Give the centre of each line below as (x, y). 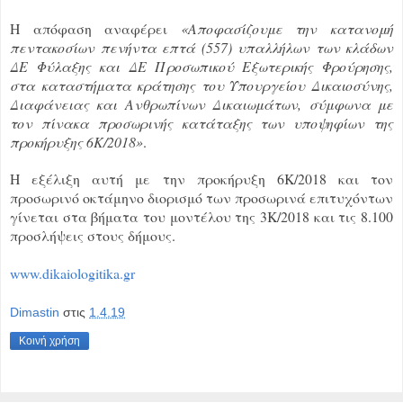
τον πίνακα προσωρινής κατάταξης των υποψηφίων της (201, 122)
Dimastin (35, 313)
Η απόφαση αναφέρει (95, 28)
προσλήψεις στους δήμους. (93, 235)
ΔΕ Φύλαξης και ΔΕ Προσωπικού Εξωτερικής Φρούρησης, (201, 66)
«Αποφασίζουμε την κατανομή (287, 28)
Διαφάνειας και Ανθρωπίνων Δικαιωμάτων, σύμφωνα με (201, 103)
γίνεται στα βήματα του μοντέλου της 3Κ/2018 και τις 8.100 (201, 216)
